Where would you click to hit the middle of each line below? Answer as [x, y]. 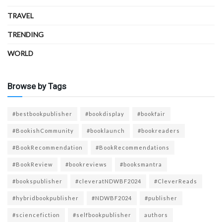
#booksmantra [141, 164]
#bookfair [151, 113]
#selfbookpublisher [102, 215]
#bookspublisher [37, 181]
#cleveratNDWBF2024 [108, 181]
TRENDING [26, 34]
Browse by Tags [37, 86]
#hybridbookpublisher [46, 198]
